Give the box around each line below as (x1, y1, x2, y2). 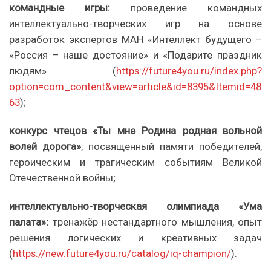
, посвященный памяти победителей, (81, 140, 262, 153)
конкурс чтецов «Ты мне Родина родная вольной (9, 125, 262, 137)
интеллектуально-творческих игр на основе (9, 18, 262, 30)
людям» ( (9, 65, 116, 77)
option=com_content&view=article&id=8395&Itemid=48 (9, 80, 261, 93)
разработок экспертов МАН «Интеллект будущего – (9, 33, 262, 45)
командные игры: (9, 2, 131, 14)
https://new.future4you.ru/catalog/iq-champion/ (13, 247, 231, 260)
